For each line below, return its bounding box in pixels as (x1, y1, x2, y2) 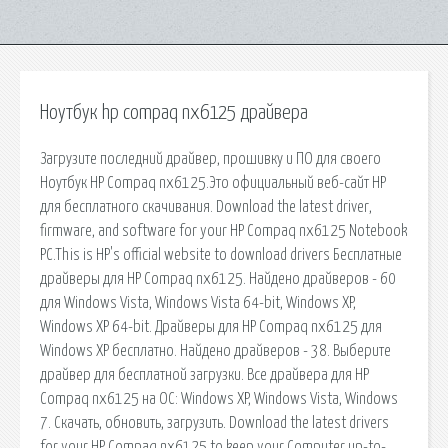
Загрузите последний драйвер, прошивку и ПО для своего (40, 150, 381, 167)
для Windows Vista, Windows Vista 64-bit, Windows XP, (40, 294, 356, 311)
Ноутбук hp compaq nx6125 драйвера (40, 103, 308, 123)
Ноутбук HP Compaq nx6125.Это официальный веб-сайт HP (40, 174, 386, 191)
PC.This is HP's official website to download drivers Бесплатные (40, 246, 402, 263)
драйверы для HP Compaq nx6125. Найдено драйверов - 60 (40, 270, 396, 287)
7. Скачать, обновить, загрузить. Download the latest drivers (40, 414, 389, 431)
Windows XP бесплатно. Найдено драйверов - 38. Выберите (40, 342, 391, 359)
